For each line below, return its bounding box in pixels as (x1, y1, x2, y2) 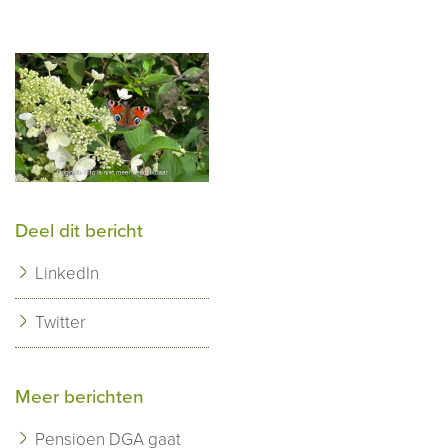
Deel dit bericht (15, 219, 143, 242)
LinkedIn (35, 262, 99, 284)
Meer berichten (15, 385, 144, 408)
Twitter (35, 311, 85, 333)
